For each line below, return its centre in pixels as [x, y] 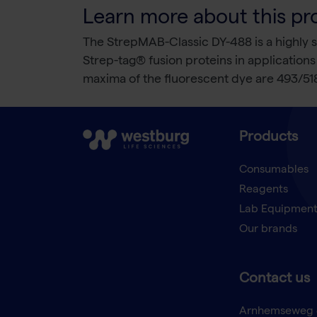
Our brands [268, 230]
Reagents [263, 191]
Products [268, 138]
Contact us [274, 280]
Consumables [273, 171]
